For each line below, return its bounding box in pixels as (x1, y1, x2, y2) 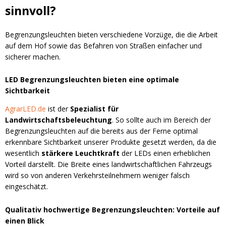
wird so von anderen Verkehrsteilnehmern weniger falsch (5, 171, 190, 181)
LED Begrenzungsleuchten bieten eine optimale (5, 75, 179, 85)
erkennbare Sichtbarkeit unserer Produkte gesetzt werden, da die (5, 137, 216, 147)
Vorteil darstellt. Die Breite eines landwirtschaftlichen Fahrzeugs (5, 159, 212, 169)
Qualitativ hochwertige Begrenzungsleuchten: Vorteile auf (5, 205, 220, 215)
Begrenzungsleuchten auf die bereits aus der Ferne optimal (5, 126, 198, 136)
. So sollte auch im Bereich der (112, 115, 211, 125)
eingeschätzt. (5, 182, 48, 192)
